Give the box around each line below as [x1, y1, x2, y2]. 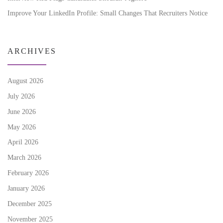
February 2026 [7, 169, 49, 177]
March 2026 [7, 153, 41, 162]
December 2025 [7, 200, 52, 208]
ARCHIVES [7, 46, 56, 55]
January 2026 [7, 184, 45, 193]
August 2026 [7, 76, 43, 85]
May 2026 [7, 122, 36, 131]
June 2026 [7, 107, 36, 115]
